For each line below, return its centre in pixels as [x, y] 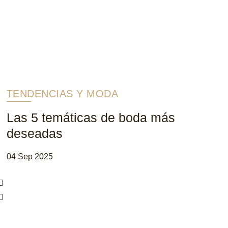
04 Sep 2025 [30, 156]
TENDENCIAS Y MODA [62, 93]
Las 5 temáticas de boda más [91, 117]
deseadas [34, 133]
